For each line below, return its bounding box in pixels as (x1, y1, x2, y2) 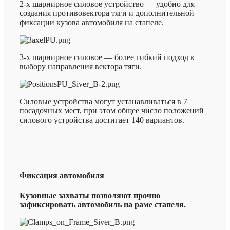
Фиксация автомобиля (20, 170, 104, 180)
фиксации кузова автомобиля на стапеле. (20, 18, 164, 27)
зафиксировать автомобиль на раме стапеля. (20, 200, 186, 209)
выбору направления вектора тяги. (20, 62, 142, 71)
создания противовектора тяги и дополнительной (20, 9, 194, 18)
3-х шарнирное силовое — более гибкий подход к (20, 53, 195, 62)
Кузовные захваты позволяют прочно (20, 190, 160, 200)
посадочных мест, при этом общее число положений (20, 106, 204, 116)
